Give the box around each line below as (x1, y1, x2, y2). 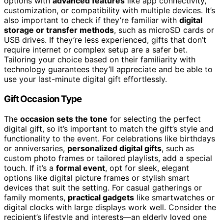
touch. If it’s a (4, 163, 56, 173)
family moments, (4, 192, 68, 202)
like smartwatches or (134, 192, 215, 202)
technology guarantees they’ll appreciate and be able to (4, 64, 213, 75)
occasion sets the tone (20, 113, 108, 124)
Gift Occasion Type (4, 93, 82, 105)
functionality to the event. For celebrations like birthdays (4, 133, 215, 143)
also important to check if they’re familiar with (4, 15, 179, 26)
